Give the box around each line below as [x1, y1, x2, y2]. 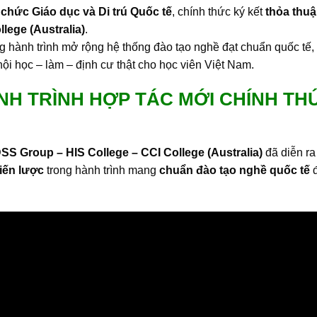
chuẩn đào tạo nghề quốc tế [159, 164, 310, 177]
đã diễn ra [263, 146, 316, 159]
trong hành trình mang [44, 164, 159, 177]
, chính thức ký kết [172, 5, 265, 18]
